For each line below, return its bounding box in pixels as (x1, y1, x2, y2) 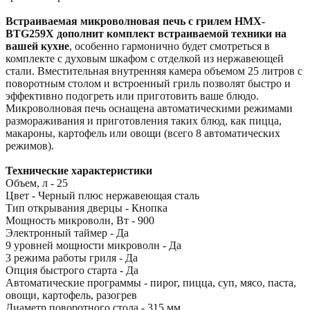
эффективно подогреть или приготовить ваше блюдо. (6, 89, 259, 102)
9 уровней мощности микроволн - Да (6, 239, 181, 251)
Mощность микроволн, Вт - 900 (6, 214, 154, 226)
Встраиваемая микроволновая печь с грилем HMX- (6, 15, 265, 27)
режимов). (6, 139, 54, 152)
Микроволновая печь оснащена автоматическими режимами (6, 102, 293, 114)
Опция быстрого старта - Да (6, 264, 138, 276)
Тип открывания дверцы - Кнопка (6, 201, 167, 214)
